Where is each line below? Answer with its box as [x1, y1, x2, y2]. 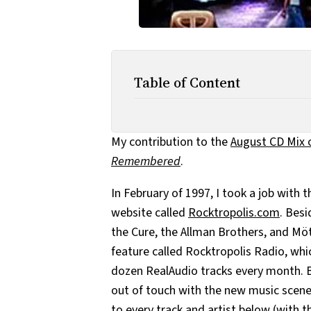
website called [111, 203, 188, 221]
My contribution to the [111, 133, 230, 151]
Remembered [111, 152, 180, 170]
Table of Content [134, 72, 240, 92]
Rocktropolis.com [188, 203, 280, 221]
